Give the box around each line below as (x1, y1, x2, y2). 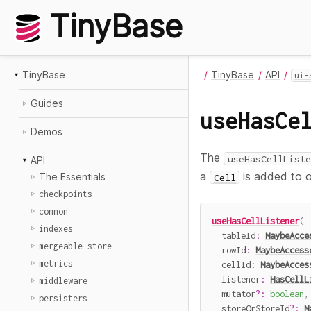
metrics (39, 258, 73, 269)
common (39, 206, 68, 217)
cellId (212, 258, 251, 270)
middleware (39, 276, 87, 286)
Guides (31, 97, 63, 109)
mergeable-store (39, 241, 112, 251)
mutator (212, 287, 255, 299)
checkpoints (39, 189, 92, 199)
